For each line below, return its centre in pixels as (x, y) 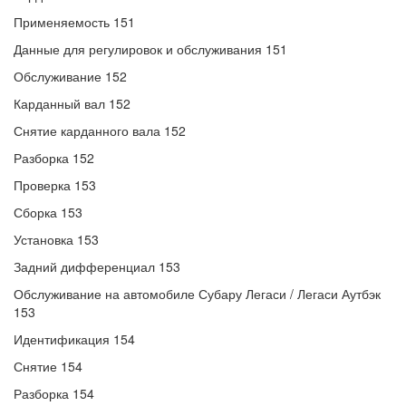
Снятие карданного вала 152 (100, 130)
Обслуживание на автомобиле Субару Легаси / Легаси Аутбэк (197, 294)
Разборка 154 (54, 393)
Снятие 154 (48, 366)
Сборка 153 (48, 212)
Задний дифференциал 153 (97, 266)
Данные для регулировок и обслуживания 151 (150, 49)
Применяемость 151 (74, 22)
